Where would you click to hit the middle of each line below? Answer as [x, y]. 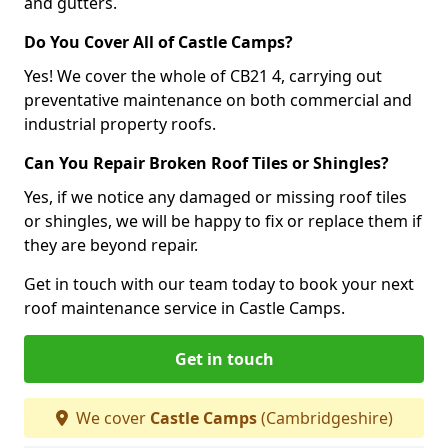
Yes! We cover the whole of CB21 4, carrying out [203, 75]
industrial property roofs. [120, 123]
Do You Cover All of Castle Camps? [158, 41]
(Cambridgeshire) [324, 417]
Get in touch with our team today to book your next [219, 283]
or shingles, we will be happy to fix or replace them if [223, 220]
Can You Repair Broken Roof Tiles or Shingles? [206, 162]
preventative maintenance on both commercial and [218, 99]
